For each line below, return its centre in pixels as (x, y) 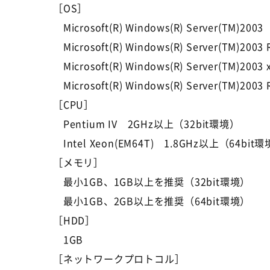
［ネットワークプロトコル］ (119, 259)
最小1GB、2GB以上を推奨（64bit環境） (152, 201)
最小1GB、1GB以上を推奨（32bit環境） (152, 181)
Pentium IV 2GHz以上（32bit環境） (146, 124)
